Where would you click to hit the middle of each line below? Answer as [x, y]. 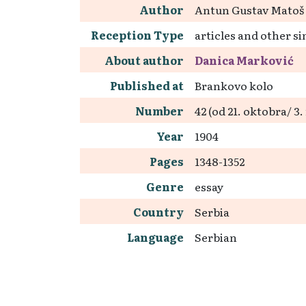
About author [144, 60]
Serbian [216, 237]
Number [159, 111]
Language [155, 237]
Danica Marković [244, 60]
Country [158, 212]
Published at [147, 85]
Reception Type [137, 35]
